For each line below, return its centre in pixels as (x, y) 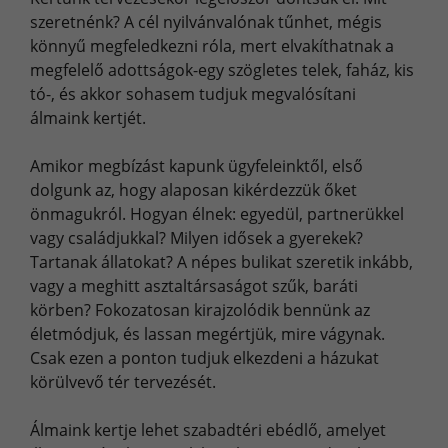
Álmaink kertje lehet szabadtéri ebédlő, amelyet (208, 430)
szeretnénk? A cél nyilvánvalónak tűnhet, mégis (206, 22)
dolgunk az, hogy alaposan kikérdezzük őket (193, 190)
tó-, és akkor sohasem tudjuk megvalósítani (193, 94)
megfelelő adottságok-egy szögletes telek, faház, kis (222, 70)
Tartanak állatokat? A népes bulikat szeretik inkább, (221, 262)
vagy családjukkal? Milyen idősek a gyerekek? (196, 238)
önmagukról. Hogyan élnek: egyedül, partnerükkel (217, 214)
